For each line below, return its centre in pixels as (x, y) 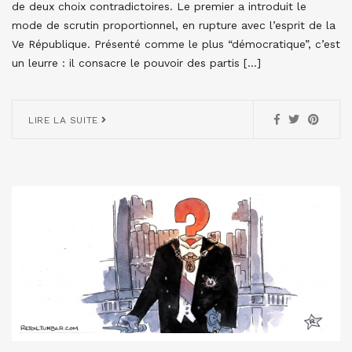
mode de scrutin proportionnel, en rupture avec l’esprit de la (174, 25)
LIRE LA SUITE (65, 120)
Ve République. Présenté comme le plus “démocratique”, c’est (176, 44)
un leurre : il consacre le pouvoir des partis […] (136, 62)
